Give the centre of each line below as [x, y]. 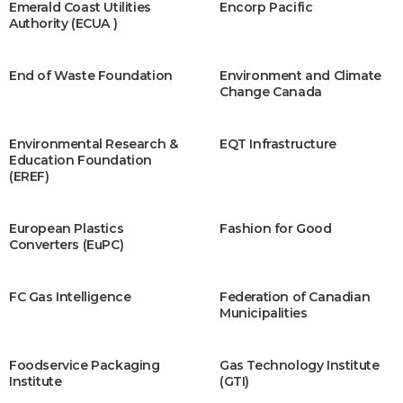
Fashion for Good [276, 228]
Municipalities [264, 313]
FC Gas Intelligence [70, 297]
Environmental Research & [94, 144]
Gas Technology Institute [300, 365]
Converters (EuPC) [67, 245]
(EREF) [29, 176]
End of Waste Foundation [91, 76]
